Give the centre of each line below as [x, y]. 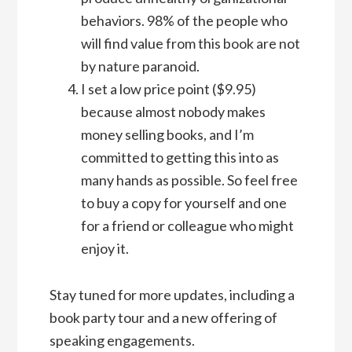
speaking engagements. [122, 341]
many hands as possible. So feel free [189, 180]
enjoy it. [104, 249]
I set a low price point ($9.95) [168, 89]
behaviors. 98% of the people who [184, 21]
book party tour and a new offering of [163, 318]
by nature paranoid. [140, 66]
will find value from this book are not [190, 44]
